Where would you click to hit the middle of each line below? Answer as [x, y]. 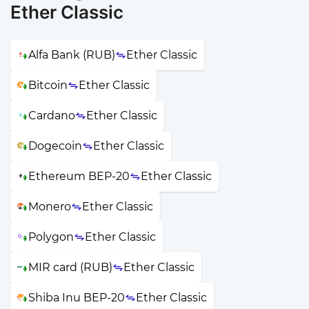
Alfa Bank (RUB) [72, 54]
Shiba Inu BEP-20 [77, 297]
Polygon [51, 237]
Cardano [52, 115]
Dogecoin [55, 146]
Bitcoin [48, 85]
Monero [50, 206]
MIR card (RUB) [70, 267]
